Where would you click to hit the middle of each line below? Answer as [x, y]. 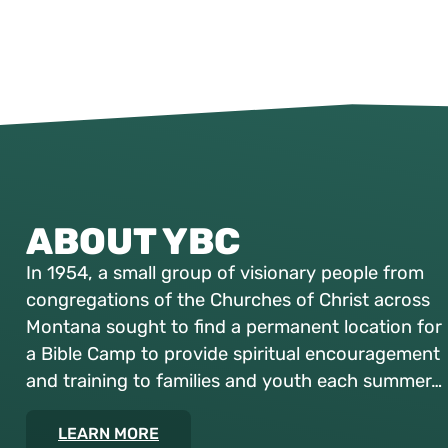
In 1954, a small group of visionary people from [225, 273]
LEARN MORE [108, 433]
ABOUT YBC [133, 242]
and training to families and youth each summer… [234, 381]
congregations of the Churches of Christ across [228, 300]
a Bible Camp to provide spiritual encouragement [233, 354]
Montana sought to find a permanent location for [234, 327]
